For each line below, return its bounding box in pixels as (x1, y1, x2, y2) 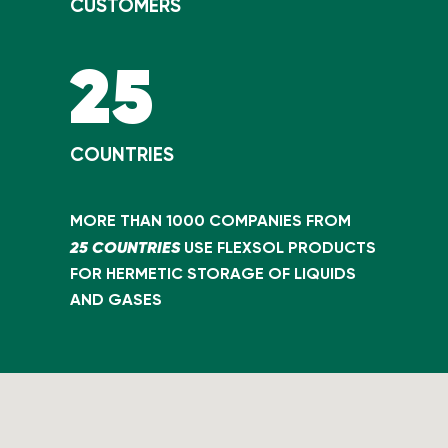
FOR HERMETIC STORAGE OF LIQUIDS (70, 263, 356, 283)
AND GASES (70, 289, 162, 309)
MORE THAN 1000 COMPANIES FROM (70, 210, 351, 230)
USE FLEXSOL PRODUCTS (180, 237, 376, 257)
